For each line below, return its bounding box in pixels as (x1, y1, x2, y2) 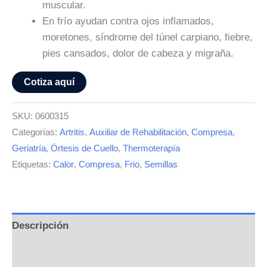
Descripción (12, 220, 69, 232)
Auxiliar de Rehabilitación (89, 126, 187, 137)
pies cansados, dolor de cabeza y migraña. (42, 48, 234, 60)
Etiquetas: (12, 159, 53, 169)
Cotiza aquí (24, 77, 74, 88)
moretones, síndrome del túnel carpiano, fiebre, (42, 32, 253, 44)
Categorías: (12, 126, 60, 137)
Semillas (144, 159, 178, 169)
